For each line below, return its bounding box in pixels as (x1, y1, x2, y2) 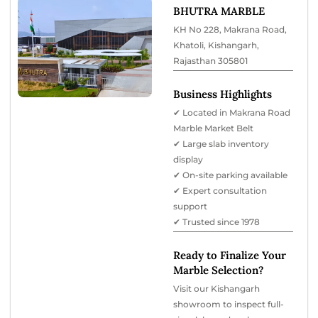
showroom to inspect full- (173, 299, 284, 310)
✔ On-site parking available (173, 170, 287, 181)
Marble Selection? (173, 263, 263, 278)
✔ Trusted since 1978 (173, 216, 260, 228)
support (173, 201, 207, 212)
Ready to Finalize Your (173, 248, 286, 263)
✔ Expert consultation (173, 185, 267, 197)
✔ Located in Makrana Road (173, 107, 290, 119)
